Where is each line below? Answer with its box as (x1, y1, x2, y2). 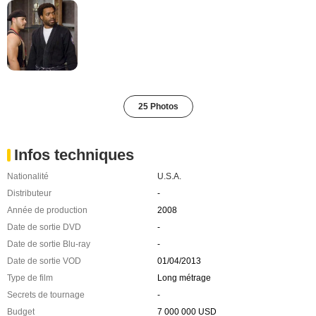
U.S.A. (157, 171, 181, 181)
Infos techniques (14, 145, 134, 164)
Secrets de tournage (7, 289, 85, 300)
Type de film (7, 272, 53, 283)
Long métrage (157, 272, 211, 283)
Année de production (7, 205, 87, 215)
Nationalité (7, 171, 49, 181)
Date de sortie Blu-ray (7, 238, 90, 249)
